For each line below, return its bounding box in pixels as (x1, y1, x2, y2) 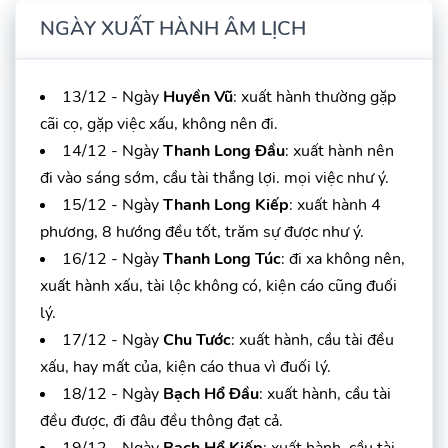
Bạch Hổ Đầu (163, 383, 259, 406)
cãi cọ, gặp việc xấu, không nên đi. (40, 113, 278, 136)
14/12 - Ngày (62, 140, 163, 163)
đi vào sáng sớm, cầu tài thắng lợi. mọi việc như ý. (40, 167, 389, 190)
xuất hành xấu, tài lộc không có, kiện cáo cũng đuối (40, 275, 397, 298)
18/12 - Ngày (62, 383, 163, 406)
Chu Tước (163, 329, 231, 352)
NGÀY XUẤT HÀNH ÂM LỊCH (40, 15, 306, 43)
